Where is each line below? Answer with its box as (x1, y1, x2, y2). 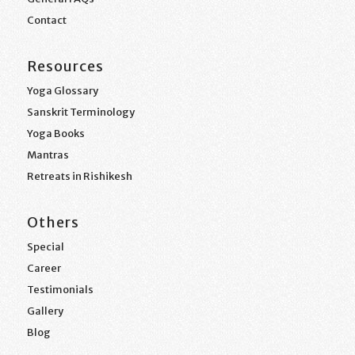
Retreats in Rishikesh (26, 170, 132, 183)
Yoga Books (26, 127, 85, 140)
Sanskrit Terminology (26, 105, 135, 119)
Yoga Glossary (26, 84, 98, 97)
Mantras (26, 148, 69, 162)
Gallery (26, 304, 63, 319)
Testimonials (26, 283, 94, 297)
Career (26, 261, 61, 276)
